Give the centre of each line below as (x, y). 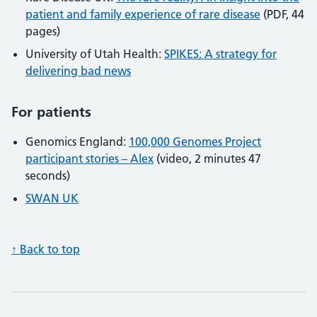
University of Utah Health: (95, 54)
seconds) (48, 176)
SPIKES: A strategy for (220, 54)
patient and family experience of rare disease (143, 15)
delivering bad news (78, 71)
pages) (43, 31)
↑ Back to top (46, 249)
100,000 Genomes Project (195, 142)
